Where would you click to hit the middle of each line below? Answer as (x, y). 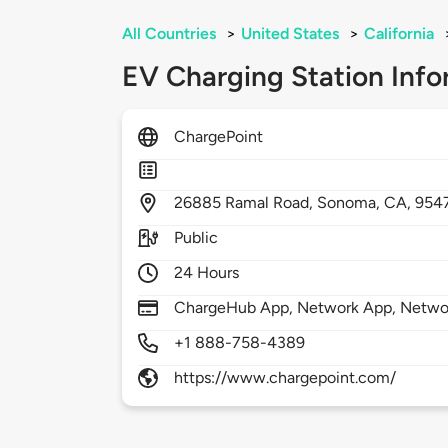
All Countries (169, 34)
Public (196, 238)
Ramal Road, (271, 203)
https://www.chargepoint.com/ (285, 378)
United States (290, 34)
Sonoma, (351, 203)
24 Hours (207, 273)
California (399, 34)
